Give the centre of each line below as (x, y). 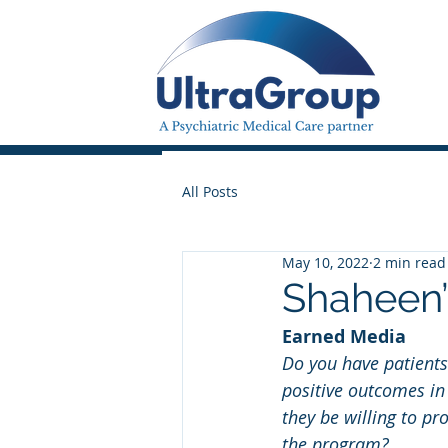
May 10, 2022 (325, 262)
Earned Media (344, 336)
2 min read (409, 262)
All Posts (210, 191)
